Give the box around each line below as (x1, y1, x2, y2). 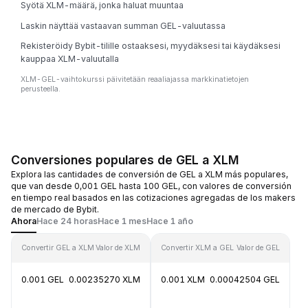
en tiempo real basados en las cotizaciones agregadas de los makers (11, 192, 296, 203)
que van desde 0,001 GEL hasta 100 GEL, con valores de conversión (11, 181, 291, 191)
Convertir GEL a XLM (21, 243, 94, 252)
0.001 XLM (161, 274, 205, 285)
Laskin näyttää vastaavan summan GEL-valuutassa (21, 20, 225, 31)
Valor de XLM (96, 243, 140, 252)
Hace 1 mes (98, 216, 146, 226)
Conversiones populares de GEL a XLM (11, 153, 239, 167)
